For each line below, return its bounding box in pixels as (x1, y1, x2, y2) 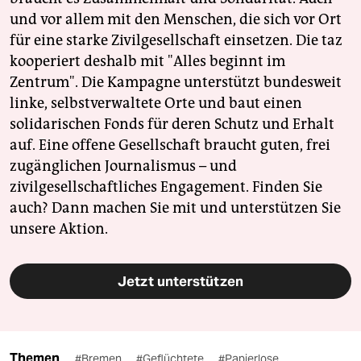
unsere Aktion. (10, 219, 108, 238)
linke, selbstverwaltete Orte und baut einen (10, 93, 302, 112)
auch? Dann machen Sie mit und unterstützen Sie (10, 198, 341, 217)
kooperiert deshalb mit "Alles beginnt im (10, 52, 285, 70)
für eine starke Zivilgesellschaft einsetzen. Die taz (10, 31, 342, 49)
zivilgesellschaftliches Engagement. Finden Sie (10, 177, 322, 196)
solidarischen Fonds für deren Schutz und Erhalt (10, 114, 334, 133)
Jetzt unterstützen (118, 272, 243, 290)
